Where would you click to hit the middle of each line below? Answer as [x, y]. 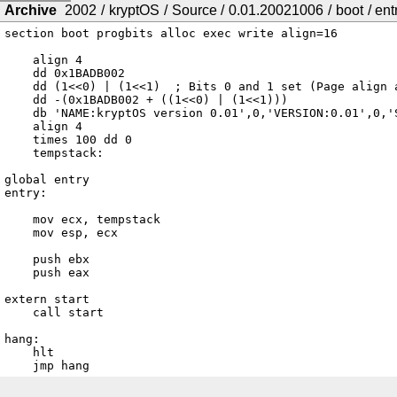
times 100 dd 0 [18, 140]
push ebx [18, 260]
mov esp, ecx [18, 233]
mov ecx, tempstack [18, 220]
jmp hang [61, 366]
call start [18, 313]
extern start [47, 300]
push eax [18, 273]
